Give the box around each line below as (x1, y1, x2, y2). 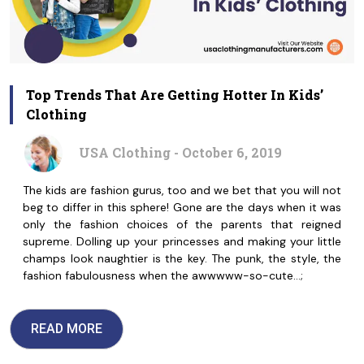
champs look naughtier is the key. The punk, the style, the (23, 250, 341, 266)
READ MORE (31, 320, 102, 336)
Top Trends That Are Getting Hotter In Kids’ (26, 85, 323, 103)
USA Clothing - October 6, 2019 (79, 144, 282, 162)
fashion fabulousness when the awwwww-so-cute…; (23, 267, 303, 283)
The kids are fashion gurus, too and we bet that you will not (23, 182, 341, 197)
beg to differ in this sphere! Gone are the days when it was (23, 199, 341, 214)
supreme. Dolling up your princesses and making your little (23, 233, 341, 249)
